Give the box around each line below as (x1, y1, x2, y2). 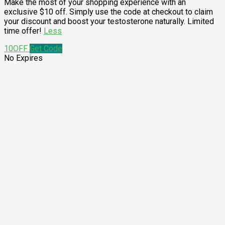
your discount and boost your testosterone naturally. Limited (4, 16, 214, 26)
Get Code (30, 43, 62, 53)
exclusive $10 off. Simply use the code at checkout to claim (4, 7, 213, 17)
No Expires (4, 53, 43, 63)
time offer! (4, 26, 44, 36)
